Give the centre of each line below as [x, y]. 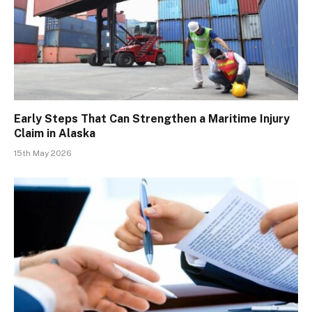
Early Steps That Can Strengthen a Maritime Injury [152, 119]
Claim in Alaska [55, 134]
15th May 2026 [43, 154]
